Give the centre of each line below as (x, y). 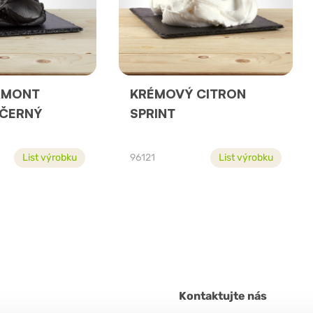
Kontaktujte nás (223, 296)
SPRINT (152, 114)
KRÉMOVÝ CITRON (188, 94)
